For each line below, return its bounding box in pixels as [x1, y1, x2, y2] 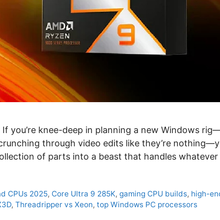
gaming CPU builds [119, 189, 188, 199]
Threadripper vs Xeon [15, 200, 93, 210]
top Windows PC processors [97, 200, 197, 210]
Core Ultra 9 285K [52, 189, 116, 199]
